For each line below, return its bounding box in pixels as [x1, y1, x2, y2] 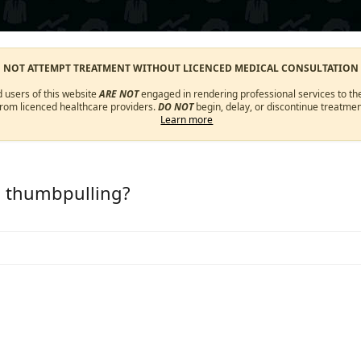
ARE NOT [99, 87, 139, 101]
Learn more [160, 113, 214, 127]
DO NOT [157, 100, 193, 114]
